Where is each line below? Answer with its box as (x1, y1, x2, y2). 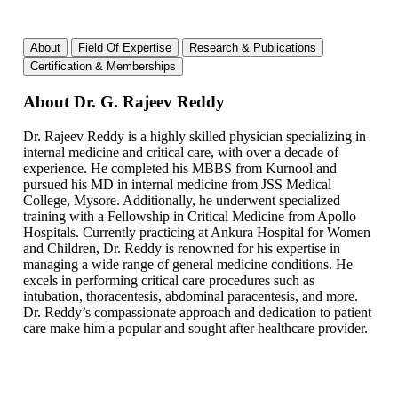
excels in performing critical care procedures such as (23, 272, 314, 288)
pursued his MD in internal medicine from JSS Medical (23, 176, 331, 192)
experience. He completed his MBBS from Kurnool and (23, 160, 337, 176)
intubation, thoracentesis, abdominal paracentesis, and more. (23, 288, 358, 304)
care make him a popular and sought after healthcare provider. (23, 320, 371, 336)
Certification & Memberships (30, 59, 176, 73)
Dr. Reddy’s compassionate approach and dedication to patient (23, 304, 371, 320)
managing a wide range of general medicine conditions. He (23, 256, 353, 272)
